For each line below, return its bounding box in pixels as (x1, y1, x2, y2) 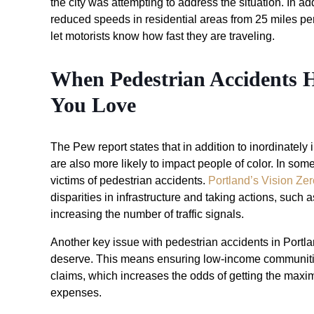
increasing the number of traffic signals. (50, 207, 244, 220)
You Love (50, 93, 136, 116)
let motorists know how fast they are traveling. (50, 29, 275, 42)
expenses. (50, 286, 102, 299)
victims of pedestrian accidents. (50, 174, 208, 186)
